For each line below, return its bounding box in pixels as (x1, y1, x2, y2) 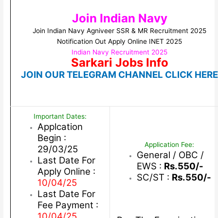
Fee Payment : (37, 200, 98, 211)
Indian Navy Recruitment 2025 (72, 48, 168, 56)
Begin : (37, 132, 66, 144)
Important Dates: (34, 112, 87, 121)
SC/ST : (136, 172, 172, 183)
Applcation (37, 121, 83, 133)
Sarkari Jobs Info (71, 55, 168, 70)
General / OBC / (136, 149, 204, 161)
